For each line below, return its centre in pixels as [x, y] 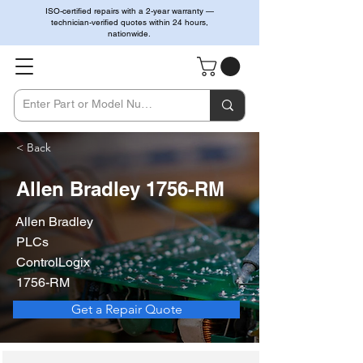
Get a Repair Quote [126, 310]
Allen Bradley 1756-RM [120, 189]
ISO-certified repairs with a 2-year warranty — [129, 11]
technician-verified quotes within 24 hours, [129, 22]
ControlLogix [53, 263]
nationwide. [129, 34]
